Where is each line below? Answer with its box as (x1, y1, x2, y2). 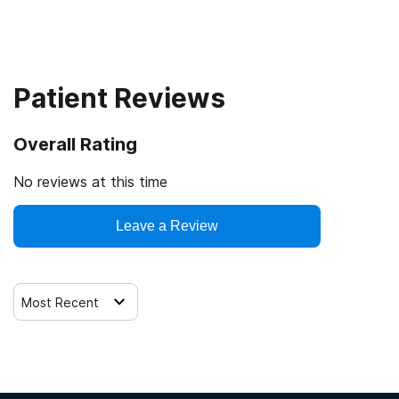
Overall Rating (13, 134, 137, 156)
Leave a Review (116, 218, 218, 234)
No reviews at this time (13, 173, 167, 191)
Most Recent (21, 294, 99, 310)
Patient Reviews (13, 82, 225, 115)
